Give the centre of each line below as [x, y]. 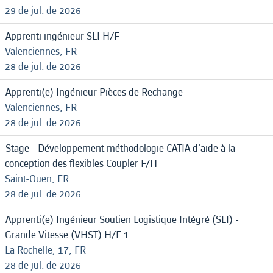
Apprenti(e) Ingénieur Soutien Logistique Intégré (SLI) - [122, 220]
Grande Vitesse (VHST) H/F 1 [67, 235]
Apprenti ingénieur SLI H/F [62, 36]
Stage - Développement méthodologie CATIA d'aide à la [120, 148]
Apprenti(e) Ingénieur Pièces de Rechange [94, 92]
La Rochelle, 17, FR [45, 250]
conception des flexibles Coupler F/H [81, 164]
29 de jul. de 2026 [43, 11]
